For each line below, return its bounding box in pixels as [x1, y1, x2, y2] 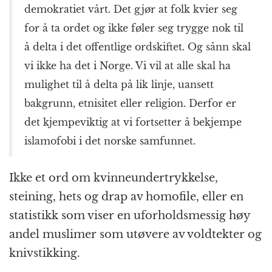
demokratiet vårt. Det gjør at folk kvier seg [24, 3, 237, 16]
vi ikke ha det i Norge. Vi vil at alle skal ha [24, 59, 231, 72]
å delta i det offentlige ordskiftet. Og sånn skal [24, 41, 251, 53]
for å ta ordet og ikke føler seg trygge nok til [24, 22, 243, 35]
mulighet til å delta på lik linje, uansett [24, 78, 214, 91]
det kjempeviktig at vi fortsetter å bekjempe [24, 116, 242, 129]
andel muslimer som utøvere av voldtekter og [9, 228, 262, 242]
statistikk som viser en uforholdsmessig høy [9, 209, 250, 223]
